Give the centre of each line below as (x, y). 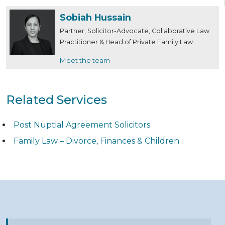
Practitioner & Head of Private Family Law (126, 42)
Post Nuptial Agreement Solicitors (82, 125)
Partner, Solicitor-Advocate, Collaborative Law (135, 31)
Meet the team (85, 61)
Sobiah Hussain (95, 18)
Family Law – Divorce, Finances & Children (96, 141)
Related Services (57, 100)
